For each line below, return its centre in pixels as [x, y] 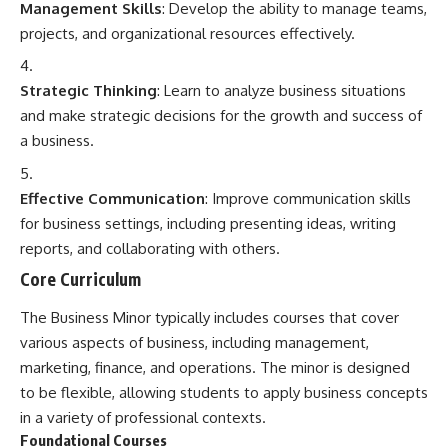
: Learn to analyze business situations [281, 91]
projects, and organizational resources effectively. [187, 33]
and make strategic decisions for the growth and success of [221, 116]
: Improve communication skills [308, 198]
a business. [57, 141]
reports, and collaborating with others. [150, 248]
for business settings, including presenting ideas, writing [208, 223]
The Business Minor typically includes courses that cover [209, 317]
